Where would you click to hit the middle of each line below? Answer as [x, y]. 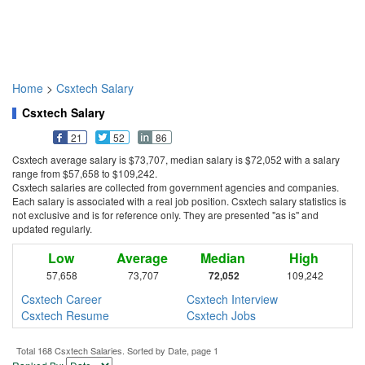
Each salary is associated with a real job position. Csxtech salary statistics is [179, 201]
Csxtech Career [62, 299]
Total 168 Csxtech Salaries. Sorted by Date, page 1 [117, 351]
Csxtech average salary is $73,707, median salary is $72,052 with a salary [176, 160]
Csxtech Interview [232, 299]
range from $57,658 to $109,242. [85, 174]
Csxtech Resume [65, 316]
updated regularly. [52, 229]
